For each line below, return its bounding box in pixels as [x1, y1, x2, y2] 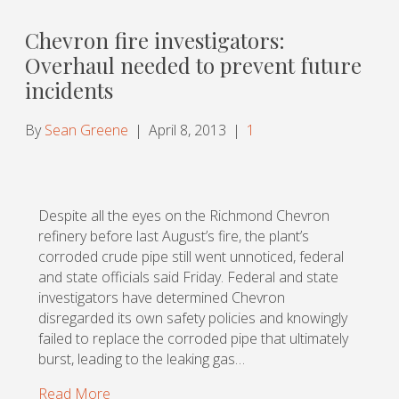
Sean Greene [45, 119, 128, 140]
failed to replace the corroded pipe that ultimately [38, 328, 348, 348]
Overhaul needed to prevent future [25, 50, 362, 79]
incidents [25, 75, 113, 104]
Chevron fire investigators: [25, 25, 285, 54]
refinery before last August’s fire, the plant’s [38, 225, 309, 246]
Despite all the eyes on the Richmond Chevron [38, 205, 330, 225]
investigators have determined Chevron [38, 287, 285, 307]
